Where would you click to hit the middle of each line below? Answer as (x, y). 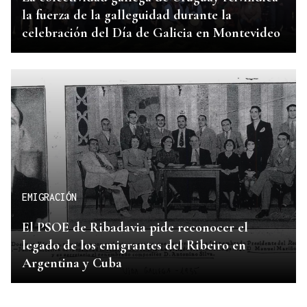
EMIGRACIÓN (49, 197)
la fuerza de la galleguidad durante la (127, 15)
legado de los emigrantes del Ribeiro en (134, 245)
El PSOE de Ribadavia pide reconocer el (135, 227)
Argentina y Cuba (72, 263)
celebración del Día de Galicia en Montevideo (151, 33)
